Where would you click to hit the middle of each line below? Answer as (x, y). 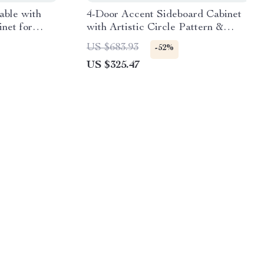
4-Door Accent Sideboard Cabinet (164, 15)
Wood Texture (119, 41)
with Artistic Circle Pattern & (155, 28)
